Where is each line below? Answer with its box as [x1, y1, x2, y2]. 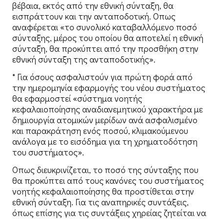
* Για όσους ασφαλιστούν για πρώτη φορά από [12, 70, 193, 83]
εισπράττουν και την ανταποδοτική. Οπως [12, 10, 175, 22]
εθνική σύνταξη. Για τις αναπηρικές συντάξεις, [12, 196, 189, 208]
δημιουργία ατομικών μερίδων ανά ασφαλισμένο [12, 113, 197, 126]
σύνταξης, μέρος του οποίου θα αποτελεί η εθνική [12, 31, 203, 44]
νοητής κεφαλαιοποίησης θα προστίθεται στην [12, 185, 194, 197]
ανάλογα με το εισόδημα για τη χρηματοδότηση [12, 135, 197, 147]
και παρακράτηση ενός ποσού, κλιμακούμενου [12, 124, 188, 136]
